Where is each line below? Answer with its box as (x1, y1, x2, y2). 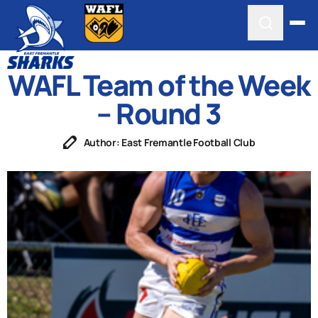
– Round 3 (97, 94, 221, 133)
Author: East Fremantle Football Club (83, 136, 256, 149)
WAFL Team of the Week (8, 65, 310, 104)
